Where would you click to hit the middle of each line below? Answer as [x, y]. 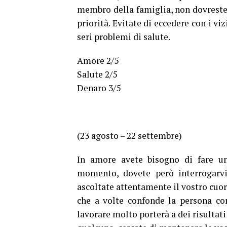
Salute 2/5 [97, 74]
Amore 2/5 [98, 61]
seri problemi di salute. [124, 37]
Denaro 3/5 [99, 88]
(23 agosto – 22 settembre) [129, 136]
